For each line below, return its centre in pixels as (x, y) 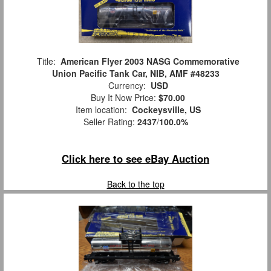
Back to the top (135, 184)
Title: (46, 61)
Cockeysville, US (166, 109)
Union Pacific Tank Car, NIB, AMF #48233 (135, 73)
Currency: (127, 85)
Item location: (101, 109)
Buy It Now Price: (122, 97)
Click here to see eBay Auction (135, 158)
